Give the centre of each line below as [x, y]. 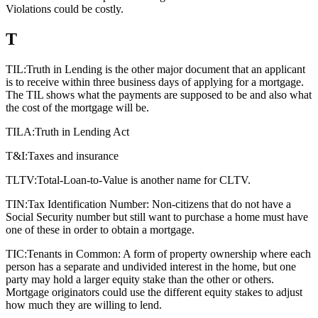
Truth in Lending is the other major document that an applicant [166, 69]
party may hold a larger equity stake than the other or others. [140, 279]
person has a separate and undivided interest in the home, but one [151, 266]
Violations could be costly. [65, 9]
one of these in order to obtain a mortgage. [100, 229]
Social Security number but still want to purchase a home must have [157, 216]
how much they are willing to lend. [84, 305]
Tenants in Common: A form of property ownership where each [169, 253]
